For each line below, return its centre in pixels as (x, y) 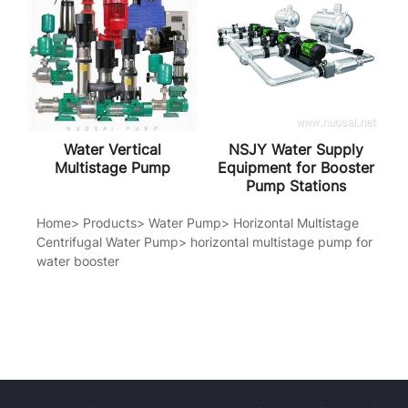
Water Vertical (112, 149)
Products (110, 222)
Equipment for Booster (296, 167)
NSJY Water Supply (296, 149)
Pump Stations (296, 185)
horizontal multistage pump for (281, 241)
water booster (78, 260)
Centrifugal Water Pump (107, 241)
